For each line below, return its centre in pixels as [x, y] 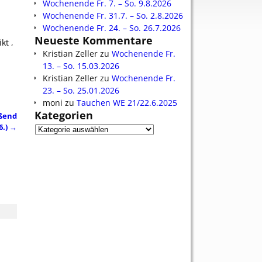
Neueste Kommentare [94, 40]
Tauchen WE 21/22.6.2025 [127, 103]
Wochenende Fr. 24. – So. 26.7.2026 [112, 27]
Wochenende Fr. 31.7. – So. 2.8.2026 [113, 15]
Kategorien [64, 116]
